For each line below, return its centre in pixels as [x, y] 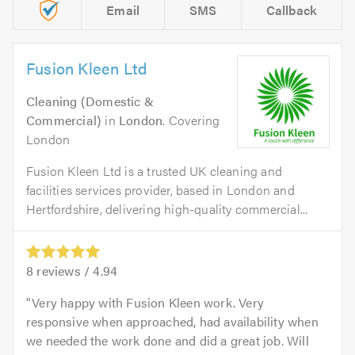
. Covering [191, 120]
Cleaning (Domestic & [90, 101]
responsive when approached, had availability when [172, 322]
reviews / [63, 271]
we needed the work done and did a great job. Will [168, 341]
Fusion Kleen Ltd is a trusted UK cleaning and [155, 171]
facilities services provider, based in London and [160, 190]
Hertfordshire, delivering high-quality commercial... [167, 209]
